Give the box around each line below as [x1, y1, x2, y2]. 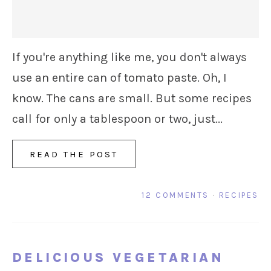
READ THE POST [30, 149, 118, 160]
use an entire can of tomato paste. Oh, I [12, 71, 227, 85]
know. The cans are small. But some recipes [12, 91, 252, 106]
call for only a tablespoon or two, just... [12, 112, 223, 126]
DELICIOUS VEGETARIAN [12, 250, 224, 266]
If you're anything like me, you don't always [12, 50, 247, 65]
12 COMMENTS [142, 191, 209, 200]
